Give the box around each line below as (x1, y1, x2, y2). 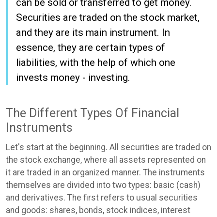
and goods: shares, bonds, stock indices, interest (6, 205, 190, 216)
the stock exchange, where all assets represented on (6, 155, 206, 165)
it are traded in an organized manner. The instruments (6, 168, 205, 178)
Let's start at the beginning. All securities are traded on (6, 142, 211, 153)
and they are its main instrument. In (16, 26, 170, 38)
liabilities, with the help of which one (16, 56, 175, 68)
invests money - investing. (16, 71, 130, 83)
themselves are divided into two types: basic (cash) (6, 180, 201, 190)
